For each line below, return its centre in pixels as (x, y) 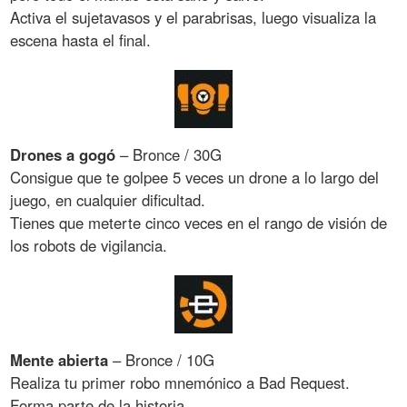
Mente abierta (60, 359)
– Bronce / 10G (162, 359)
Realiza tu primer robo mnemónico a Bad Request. (180, 382)
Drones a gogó (63, 155)
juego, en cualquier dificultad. (108, 200)
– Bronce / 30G (169, 155)
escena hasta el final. (81, 40)
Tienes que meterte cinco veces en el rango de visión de (199, 223)
